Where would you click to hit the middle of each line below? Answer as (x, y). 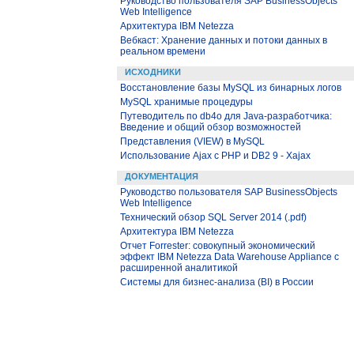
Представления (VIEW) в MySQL (192, 141)
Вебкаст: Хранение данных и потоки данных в (224, 40)
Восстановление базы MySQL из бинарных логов (231, 88)
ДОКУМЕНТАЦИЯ (162, 176)
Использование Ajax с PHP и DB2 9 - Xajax (215, 156)
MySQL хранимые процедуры (186, 102)
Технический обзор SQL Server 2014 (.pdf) (213, 217)
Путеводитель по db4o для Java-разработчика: (226, 116)
